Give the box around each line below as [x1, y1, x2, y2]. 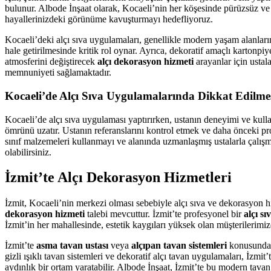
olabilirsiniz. [5, 146, 51, 157]
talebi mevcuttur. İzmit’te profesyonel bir [85, 209, 244, 220]
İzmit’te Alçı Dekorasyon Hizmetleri [5, 169, 232, 186]
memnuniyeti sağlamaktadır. [5, 67, 111, 78]
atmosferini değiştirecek [5, 56, 97, 67]
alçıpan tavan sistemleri [131, 240, 227, 251]
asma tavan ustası [36, 240, 108, 251]
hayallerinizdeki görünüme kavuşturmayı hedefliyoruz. [5, 14, 213, 25]
